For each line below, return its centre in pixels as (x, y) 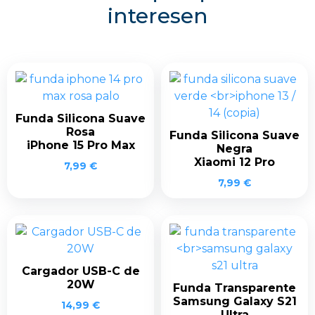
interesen (157, 15)
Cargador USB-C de (81, 271)
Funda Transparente (234, 288)
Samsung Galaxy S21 (234, 301)
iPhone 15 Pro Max (81, 145)
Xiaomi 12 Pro (234, 162)
